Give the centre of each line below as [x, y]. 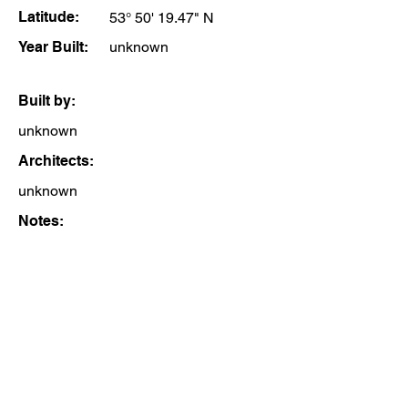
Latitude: [49, 17]
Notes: [41, 221]
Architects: [56, 161]
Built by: [47, 101]
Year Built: [53, 47]
